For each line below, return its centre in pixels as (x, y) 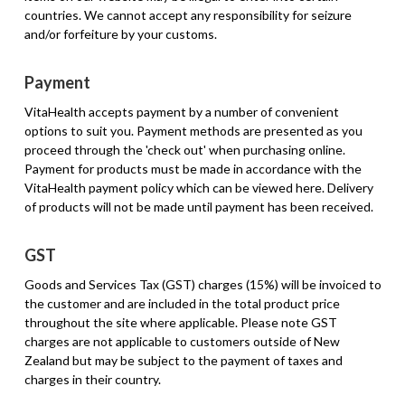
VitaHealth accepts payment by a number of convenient (181, 111)
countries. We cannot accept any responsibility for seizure (188, 14)
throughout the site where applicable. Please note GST (180, 322)
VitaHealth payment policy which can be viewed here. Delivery (198, 187)
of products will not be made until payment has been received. (198, 206)
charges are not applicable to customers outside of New (182, 341)
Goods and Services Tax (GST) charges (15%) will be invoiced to (202, 284)
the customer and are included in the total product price (182, 303)
